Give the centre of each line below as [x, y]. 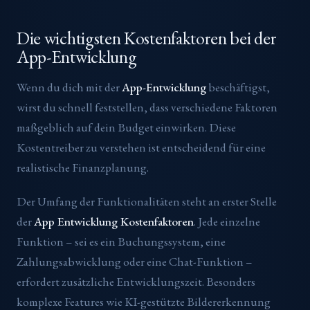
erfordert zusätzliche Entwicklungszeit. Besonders [136, 281]
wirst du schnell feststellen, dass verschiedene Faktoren [147, 107]
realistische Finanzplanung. [83, 167]
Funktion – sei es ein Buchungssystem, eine [121, 241]
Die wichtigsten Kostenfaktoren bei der [147, 38]
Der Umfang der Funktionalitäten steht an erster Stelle [147, 201]
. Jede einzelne [227, 221]
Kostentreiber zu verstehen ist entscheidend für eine [141, 147]
